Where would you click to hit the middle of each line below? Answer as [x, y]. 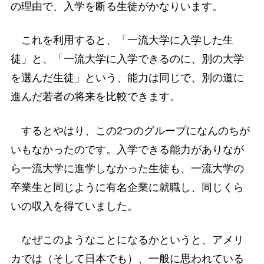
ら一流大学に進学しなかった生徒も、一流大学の [127, 168]
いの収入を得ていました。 [74, 206]
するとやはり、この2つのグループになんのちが [130, 131]
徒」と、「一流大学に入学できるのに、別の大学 [127, 59]
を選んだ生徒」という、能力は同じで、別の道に [127, 78]
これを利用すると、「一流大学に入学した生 [122, 40]
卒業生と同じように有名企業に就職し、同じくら [127, 187]
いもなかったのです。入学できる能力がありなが [127, 149]
